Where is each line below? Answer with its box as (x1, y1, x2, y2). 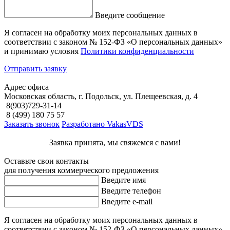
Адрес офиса (4, 82, 49, 91)
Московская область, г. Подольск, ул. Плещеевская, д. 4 (4, 91, 198, 101)
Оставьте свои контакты (4, 156, 89, 165)
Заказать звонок (4, 119, 60, 128)
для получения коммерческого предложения (4, 165, 159, 175)
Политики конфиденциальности (81, 46, 194, 55)
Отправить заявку (4, 64, 67, 73)
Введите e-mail (101, 197, 152, 206)
